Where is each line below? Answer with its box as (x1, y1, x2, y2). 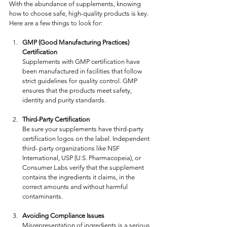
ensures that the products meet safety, (22, 87, 133, 94)
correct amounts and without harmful (22, 183, 129, 191)
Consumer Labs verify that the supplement (22, 164, 145, 171)
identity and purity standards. (22, 96, 106, 104)
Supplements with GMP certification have (22, 58, 141, 65)
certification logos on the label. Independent (22, 135, 151, 142)
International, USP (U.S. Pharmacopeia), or (22, 154, 142, 162)
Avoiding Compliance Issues (22, 212, 104, 219)
